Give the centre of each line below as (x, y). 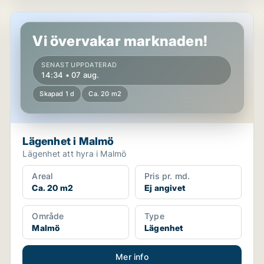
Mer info (132, 257)
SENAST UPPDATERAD (79, 65)
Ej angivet (164, 188)
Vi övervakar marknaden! (120, 41)
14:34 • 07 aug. (70, 75)
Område (48, 216)
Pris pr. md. (167, 176)
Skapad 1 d (57, 94)
